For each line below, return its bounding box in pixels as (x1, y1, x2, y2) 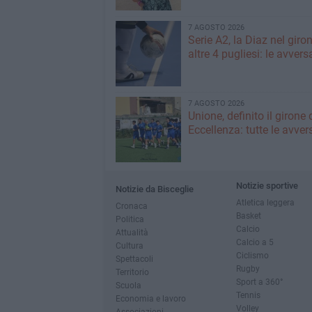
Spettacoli (115, 253, 153, 264)
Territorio (115, 267, 149, 277)
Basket (235, 210, 261, 221)
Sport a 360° (235, 276, 283, 287)
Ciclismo (235, 250, 269, 260)
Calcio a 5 (235, 237, 274, 247)
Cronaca (115, 201, 148, 211)
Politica (115, 214, 144, 224)
